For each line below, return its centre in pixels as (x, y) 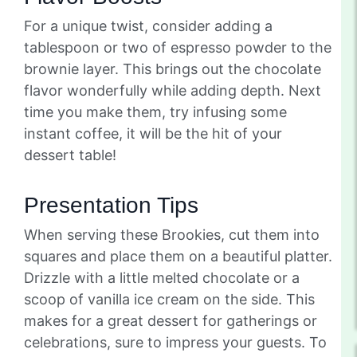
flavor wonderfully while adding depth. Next (173, 90)
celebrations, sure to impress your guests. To (175, 342)
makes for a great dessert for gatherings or (171, 320)
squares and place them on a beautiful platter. (178, 256)
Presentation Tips (111, 205)
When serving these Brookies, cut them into (172, 234)
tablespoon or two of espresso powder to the (178, 47)
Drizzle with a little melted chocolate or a (162, 277)
